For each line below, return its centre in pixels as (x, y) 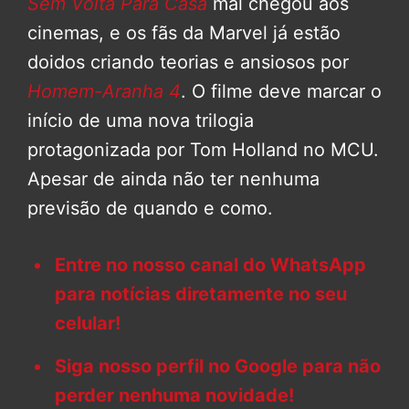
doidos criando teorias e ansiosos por (188, 62)
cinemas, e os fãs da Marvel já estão (184, 33)
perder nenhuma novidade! (174, 395)
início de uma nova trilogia (141, 121)
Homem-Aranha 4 (104, 91)
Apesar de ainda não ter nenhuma (173, 179)
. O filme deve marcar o (281, 91)
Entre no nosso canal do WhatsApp (210, 265)
